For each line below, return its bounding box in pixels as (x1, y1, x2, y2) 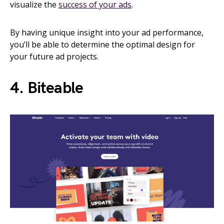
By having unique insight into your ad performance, (10, 26, 203, 38)
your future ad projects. (10, 50, 98, 62)
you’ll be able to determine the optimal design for (10, 38, 195, 50)
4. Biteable (10, 78, 83, 98)
